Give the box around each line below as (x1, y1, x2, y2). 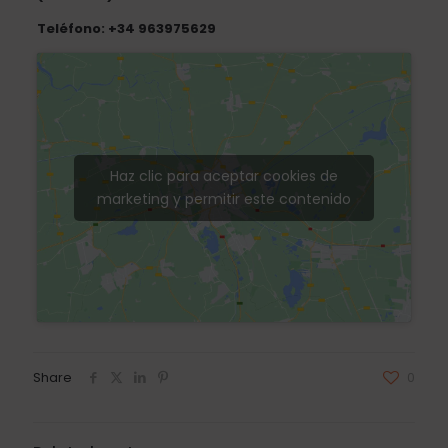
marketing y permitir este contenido (96, 188, 351, 209)
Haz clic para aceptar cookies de (109, 165, 338, 186)
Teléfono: (36, 18, 108, 38)
